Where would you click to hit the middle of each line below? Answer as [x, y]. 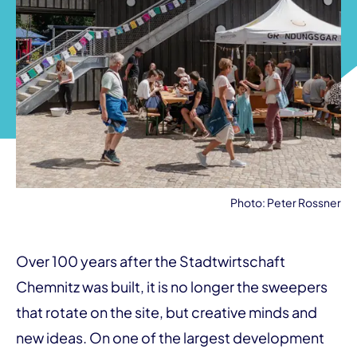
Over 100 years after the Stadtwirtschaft [151, 261]
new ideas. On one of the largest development [170, 337]
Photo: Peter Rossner [286, 202]
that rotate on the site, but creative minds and [167, 312]
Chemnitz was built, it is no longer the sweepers [172, 286]
